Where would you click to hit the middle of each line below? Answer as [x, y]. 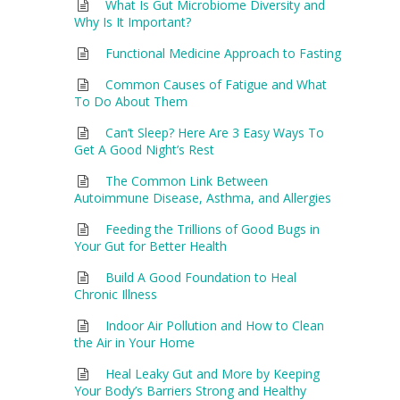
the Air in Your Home [134, 342]
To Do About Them [130, 101]
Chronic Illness [115, 294]
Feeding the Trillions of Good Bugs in [213, 229]
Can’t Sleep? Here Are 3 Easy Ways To [215, 132]
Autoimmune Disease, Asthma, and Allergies [202, 197]
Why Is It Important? [132, 21]
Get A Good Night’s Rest [144, 149]
